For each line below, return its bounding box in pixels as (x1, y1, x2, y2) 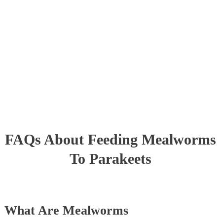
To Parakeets (70, 150, 151, 167)
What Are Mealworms (4, 203, 128, 218)
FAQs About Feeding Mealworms (5, 131, 216, 148)
